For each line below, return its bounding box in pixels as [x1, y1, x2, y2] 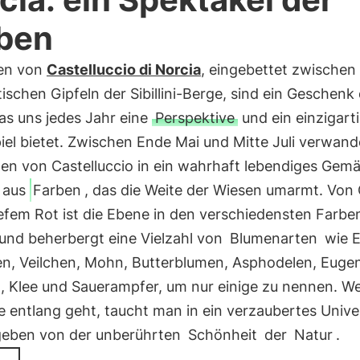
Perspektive [154, 109, 235, 126]
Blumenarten [229, 230, 317, 247]
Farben [32, 182, 81, 198]
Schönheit [187, 326, 257, 343]
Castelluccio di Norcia [46, 61, 201, 78]
